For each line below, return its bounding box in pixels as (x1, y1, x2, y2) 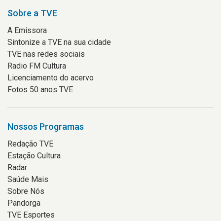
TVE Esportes (7, 210, 55, 220)
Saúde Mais (7, 175, 48, 184)
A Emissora (7, 26, 47, 35)
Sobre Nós (7, 186, 44, 196)
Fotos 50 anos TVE (7, 85, 73, 94)
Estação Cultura (7, 151, 61, 160)
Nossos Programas (7, 121, 84, 132)
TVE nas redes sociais (7, 49, 85, 59)
